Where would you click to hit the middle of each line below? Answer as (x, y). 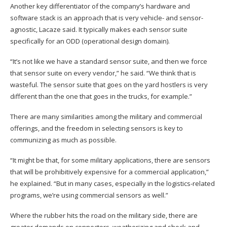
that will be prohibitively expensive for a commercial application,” (109, 172)
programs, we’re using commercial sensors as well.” (89, 195)
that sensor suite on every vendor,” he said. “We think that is (103, 73)
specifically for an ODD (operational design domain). (90, 41)
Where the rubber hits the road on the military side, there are (104, 216)
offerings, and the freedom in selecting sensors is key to (97, 128)
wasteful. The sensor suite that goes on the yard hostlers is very (109, 85)
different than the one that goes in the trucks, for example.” (101, 97)
